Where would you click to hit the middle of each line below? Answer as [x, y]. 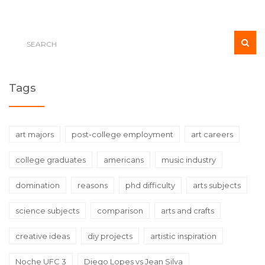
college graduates [51, 160]
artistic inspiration [183, 236]
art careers [212, 135]
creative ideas [43, 236]
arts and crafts [188, 211]
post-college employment [122, 135]
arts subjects [217, 185]
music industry [189, 160]
